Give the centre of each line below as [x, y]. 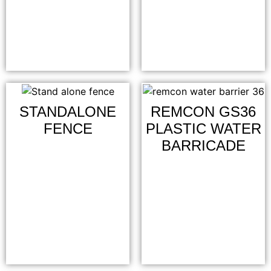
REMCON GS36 [203, 111]
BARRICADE [203, 145]
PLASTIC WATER [203, 128]
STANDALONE [68, 111]
